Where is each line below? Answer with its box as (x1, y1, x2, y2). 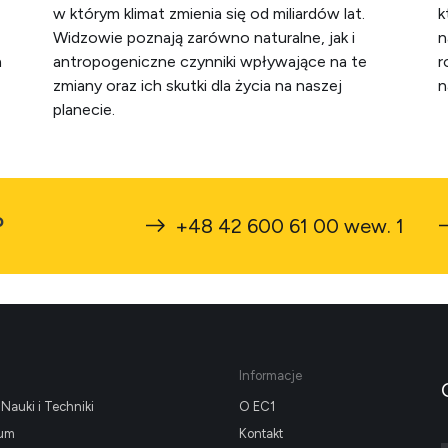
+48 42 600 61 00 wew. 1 (175, 214, 404, 238)
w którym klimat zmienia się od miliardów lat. (53, 4, 366, 23)
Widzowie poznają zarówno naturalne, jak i (53, 28, 356, 47)
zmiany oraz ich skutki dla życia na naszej (53, 76, 343, 95)
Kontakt (239, 426, 284, 441)
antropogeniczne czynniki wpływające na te (53, 52, 368, 71)
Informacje (239, 368, 303, 383)
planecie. (53, 100, 116, 119)
